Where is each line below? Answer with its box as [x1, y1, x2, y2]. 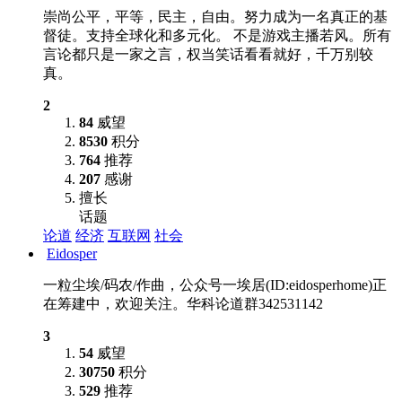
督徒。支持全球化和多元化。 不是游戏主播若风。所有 [43, 28, 391, 43]
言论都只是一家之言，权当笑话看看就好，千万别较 [43, 47, 373, 62]
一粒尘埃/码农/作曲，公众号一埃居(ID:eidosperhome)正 [43, 277, 387, 293]
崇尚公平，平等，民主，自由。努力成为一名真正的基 [43, 9, 388, 24]
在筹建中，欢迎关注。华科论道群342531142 [43, 296, 323, 311]
